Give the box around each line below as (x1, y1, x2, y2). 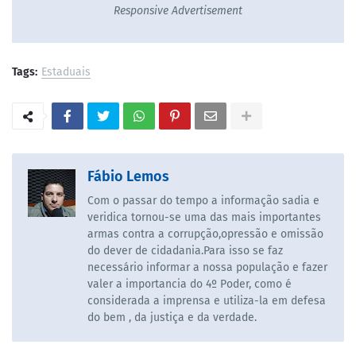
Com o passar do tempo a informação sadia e (87, 194, 319, 208)
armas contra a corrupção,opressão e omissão (87, 227, 323, 242)
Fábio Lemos (87, 168, 169, 186)
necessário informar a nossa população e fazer (87, 261, 327, 275)
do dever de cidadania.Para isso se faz (87, 244, 283, 258)
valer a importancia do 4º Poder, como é (87, 277, 292, 292)
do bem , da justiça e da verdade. (87, 311, 257, 325)
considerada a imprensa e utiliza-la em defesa (87, 294, 326, 308)
